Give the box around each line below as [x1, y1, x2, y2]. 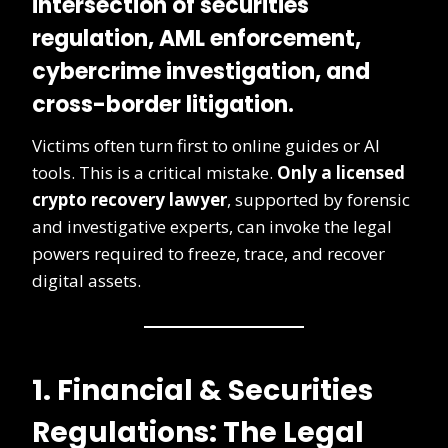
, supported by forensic [227, 188, 410, 212]
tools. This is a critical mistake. [32, 161, 277, 185]
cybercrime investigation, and [32, 56, 370, 88]
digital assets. [32, 269, 141, 293]
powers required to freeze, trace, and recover [32, 242, 385, 266]
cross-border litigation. [32, 89, 294, 121]
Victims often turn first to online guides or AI [32, 134, 380, 158]
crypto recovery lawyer [32, 188, 227, 212]
